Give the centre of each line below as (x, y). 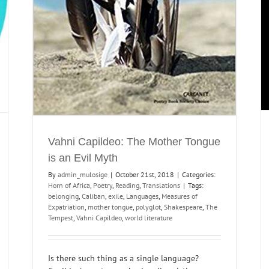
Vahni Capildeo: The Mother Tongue (134, 141)
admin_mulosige (83, 174)
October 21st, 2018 (145, 174)
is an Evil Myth (83, 158)
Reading (127, 185)
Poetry (103, 185)
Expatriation (66, 207)
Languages (142, 196)
